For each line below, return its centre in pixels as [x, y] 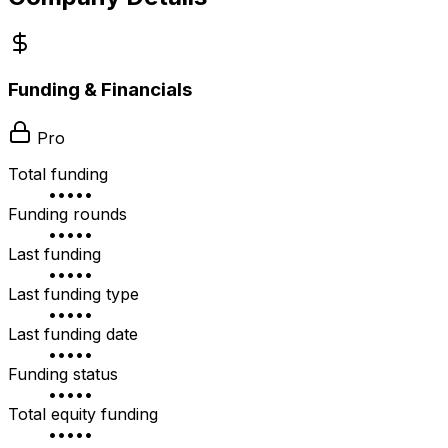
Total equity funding [83, 413]
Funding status [63, 373]
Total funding [58, 173]
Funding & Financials [100, 89]
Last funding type [73, 293]
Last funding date [73, 333]
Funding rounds [67, 213]
